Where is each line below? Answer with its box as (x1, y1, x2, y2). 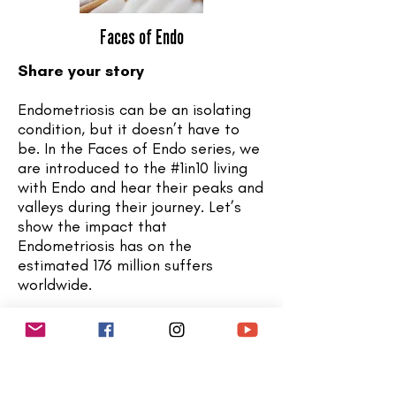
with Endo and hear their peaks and (18, 178, 263, 197)
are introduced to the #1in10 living (18, 158, 247, 178)
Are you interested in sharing (18, 314, 220, 333)
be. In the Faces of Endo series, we (18, 139, 260, 158)
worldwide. (18, 275, 92, 294)
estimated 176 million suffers (18, 255, 213, 275)
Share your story (18, 61, 144, 80)
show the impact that (18, 217, 167, 236)
